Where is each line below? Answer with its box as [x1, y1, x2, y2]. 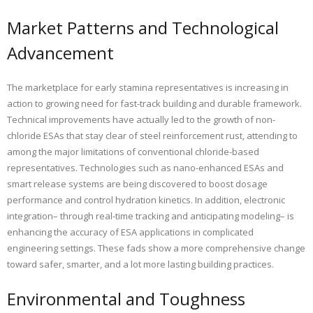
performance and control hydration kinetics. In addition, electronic [7, 194, 285, 207]
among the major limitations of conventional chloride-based [7, 145, 259, 159]
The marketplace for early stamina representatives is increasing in [7, 81, 289, 94]
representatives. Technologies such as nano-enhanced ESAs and [7, 161, 284, 175]
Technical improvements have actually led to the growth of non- [7, 113, 275, 126]
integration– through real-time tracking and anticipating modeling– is [7, 210, 294, 223]
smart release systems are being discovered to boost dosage [7, 177, 268, 191]
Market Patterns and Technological [7, 16, 279, 40]
